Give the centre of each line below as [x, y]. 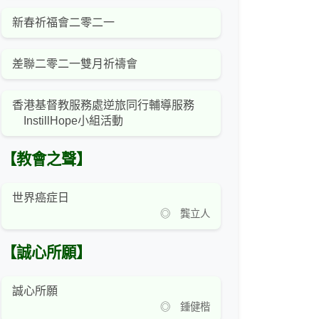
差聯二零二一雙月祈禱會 [75, 64]
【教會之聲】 [46, 160]
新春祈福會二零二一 [63, 23]
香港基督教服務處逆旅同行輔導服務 [103, 105]
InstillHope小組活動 [68, 121]
